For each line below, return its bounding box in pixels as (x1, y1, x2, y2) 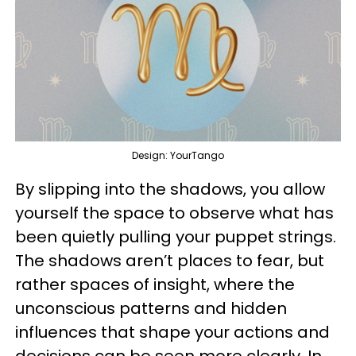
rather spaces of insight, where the (15, 273, 295, 296)
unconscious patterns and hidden (15, 296, 287, 319)
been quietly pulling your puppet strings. (15, 225, 336, 248)
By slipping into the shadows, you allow (15, 177, 325, 200)
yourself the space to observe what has (15, 201, 334, 224)
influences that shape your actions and (15, 320, 330, 343)
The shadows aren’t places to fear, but (15, 249, 324, 272)
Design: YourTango (132, 148, 224, 162)
